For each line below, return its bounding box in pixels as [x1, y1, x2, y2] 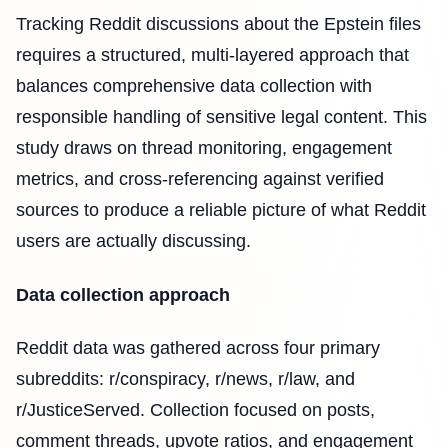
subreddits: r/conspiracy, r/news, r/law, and [16, 369, 355, 390]
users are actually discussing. [16, 231, 251, 252]
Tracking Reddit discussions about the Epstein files [16, 14, 421, 35]
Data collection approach [16, 284, 230, 305]
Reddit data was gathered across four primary [16, 338, 380, 359]
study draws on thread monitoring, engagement [16, 138, 392, 159]
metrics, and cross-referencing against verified [16, 169, 384, 190]
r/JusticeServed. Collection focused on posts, [16, 400, 375, 421]
